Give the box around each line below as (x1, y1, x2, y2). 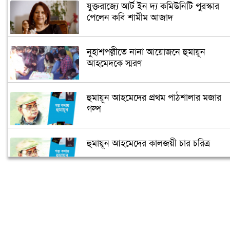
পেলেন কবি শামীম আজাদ (86, 11, 173, 24)
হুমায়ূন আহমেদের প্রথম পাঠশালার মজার (86, 91, 221, 104)
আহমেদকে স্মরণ (86, 57, 142, 70)
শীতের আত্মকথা (86, 183, 140, 196)
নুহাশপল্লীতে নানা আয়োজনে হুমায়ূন (86, 46, 205, 59)
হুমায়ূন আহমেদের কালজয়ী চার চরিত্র (86, 137, 213, 150)
